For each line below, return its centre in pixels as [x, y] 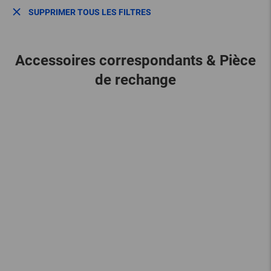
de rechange [135, 80]
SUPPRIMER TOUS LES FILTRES [90, 12]
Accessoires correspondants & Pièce [135, 61]
